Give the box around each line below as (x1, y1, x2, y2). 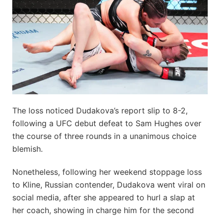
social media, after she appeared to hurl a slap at (12, 192, 195, 203)
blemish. (12, 144, 43, 154)
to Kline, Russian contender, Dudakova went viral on (12, 180, 205, 190)
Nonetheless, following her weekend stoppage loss (12, 167, 202, 177)
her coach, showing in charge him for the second (12, 205, 194, 216)
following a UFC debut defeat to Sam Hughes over (12, 118, 201, 129)
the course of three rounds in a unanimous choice (12, 131, 196, 141)
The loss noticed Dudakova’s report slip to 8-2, (12, 106, 188, 116)
